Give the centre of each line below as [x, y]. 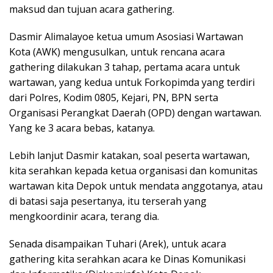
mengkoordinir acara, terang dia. [84, 216]
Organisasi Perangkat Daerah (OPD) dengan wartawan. [135, 113]
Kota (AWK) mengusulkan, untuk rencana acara [117, 52]
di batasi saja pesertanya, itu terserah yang [108, 201]
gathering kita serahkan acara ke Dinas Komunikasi [127, 259]
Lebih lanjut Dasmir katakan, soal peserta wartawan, [129, 155]
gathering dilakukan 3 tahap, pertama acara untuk [125, 67]
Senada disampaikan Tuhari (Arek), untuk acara [118, 244]
